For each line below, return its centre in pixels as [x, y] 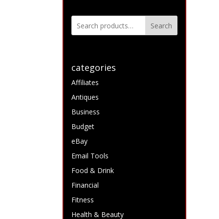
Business [86, 112]
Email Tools [90, 156]
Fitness [83, 200]
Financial [85, 185]
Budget [83, 127]
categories [94, 68]
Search [161, 25]
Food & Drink [93, 171]
